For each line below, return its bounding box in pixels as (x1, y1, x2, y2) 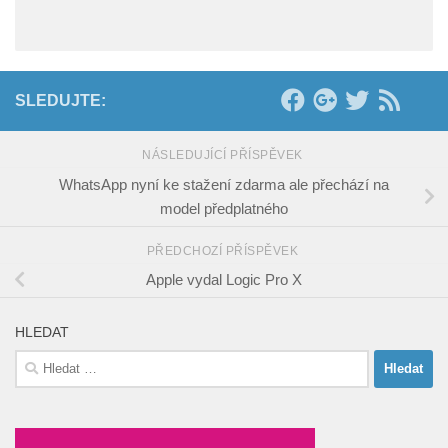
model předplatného (160, 199, 288, 217)
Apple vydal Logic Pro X (146, 271, 302, 289)
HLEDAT (15, 323, 69, 340)
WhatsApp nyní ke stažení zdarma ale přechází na (59, 175, 389, 193)
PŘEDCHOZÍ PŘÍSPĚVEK (146, 243, 302, 258)
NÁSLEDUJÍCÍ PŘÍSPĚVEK (142, 147, 306, 162)
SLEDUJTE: (15, 91, 106, 109)
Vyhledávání (14, 351, 94, 369)
